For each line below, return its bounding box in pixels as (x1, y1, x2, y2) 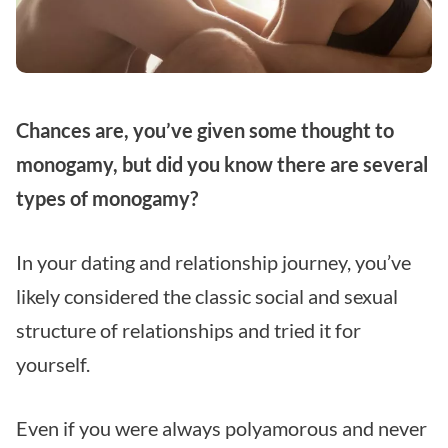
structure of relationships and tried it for (16, 318, 361, 343)
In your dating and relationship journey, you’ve (16, 250, 411, 275)
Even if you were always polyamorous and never (16, 416, 427, 441)
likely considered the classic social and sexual (16, 284, 398, 309)
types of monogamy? (16, 186, 198, 211)
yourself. (16, 352, 90, 377)
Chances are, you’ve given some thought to (16, 118, 394, 143)
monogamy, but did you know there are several (16, 152, 428, 177)
